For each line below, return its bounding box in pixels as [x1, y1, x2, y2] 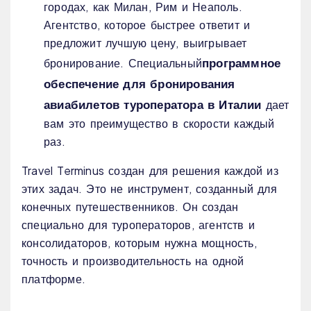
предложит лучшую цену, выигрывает [44, 35, 247, 51]
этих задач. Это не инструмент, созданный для [22, 181, 277, 196]
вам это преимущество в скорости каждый [44, 116, 275, 131]
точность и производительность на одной [22, 253, 244, 269]
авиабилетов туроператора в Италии [44, 96, 262, 112]
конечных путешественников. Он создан [22, 199, 239, 215]
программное [202, 55, 281, 71]
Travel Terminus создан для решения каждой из [22, 163, 278, 178]
